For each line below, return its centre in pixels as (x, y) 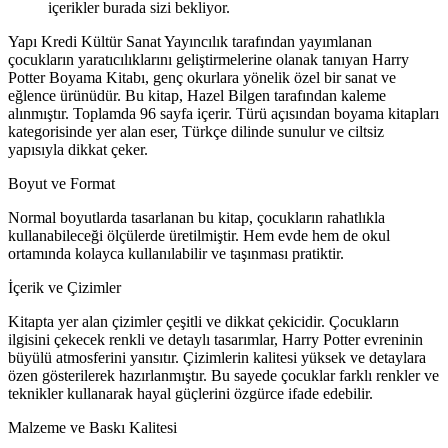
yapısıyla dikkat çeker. (78, 150)
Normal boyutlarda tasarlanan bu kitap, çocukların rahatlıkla (196, 218)
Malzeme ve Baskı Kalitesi (92, 428)
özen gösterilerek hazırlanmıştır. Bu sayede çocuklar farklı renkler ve (223, 376)
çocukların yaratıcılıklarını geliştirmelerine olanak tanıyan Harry (208, 60)
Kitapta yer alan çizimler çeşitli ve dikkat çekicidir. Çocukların (203, 322)
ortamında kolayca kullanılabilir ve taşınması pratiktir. (176, 254)
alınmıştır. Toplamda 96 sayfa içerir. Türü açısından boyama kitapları (223, 114)
